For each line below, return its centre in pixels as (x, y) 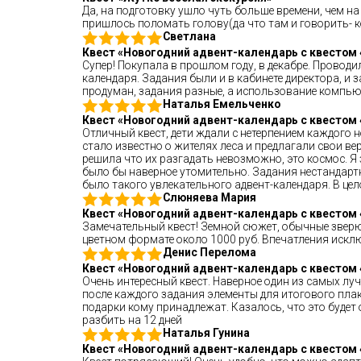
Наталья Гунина (206, 333)
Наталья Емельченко (222, 104)
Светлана (189, 36)
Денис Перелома (210, 252)
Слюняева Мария (210, 197)
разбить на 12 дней (132, 320)
